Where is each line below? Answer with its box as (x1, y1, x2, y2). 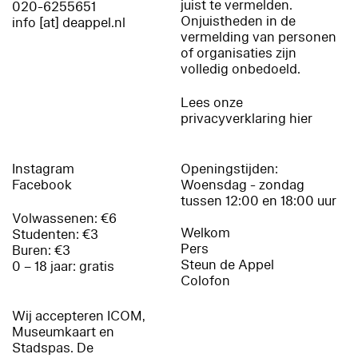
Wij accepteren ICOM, (12, 306, 145, 325)
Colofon (181, 271, 231, 290)
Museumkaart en (12, 322, 114, 341)
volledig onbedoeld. (181, 59, 304, 78)
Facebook (12, 175, 72, 194)
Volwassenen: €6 (12, 209, 117, 228)
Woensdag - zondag (181, 175, 305, 194)
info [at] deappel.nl (12, 13, 125, 32)
